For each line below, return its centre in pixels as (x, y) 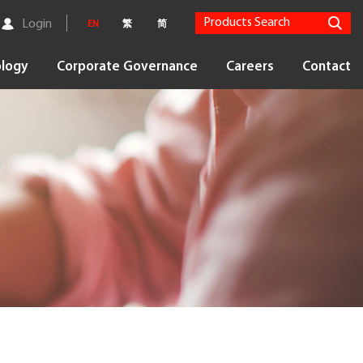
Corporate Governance (127, 67)
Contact (327, 67)
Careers (250, 67)
